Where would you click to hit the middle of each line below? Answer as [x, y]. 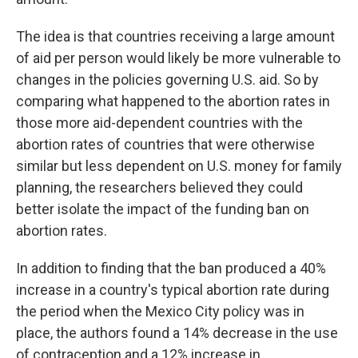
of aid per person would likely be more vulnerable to [178, 58]
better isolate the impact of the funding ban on [163, 209]
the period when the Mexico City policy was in [160, 311]
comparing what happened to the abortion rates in [173, 101]
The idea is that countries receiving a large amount [175, 36]
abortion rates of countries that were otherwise [165, 144]
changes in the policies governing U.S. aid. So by [167, 80]
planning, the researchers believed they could [159, 187]
